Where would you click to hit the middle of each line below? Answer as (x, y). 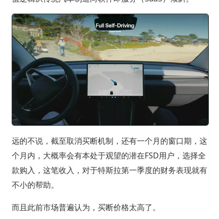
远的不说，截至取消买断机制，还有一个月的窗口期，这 (109, 141)
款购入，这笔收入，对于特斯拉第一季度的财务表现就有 (109, 170)
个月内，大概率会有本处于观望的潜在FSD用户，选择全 (109, 156)
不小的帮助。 (35, 185)
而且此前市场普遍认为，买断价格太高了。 (86, 208)
